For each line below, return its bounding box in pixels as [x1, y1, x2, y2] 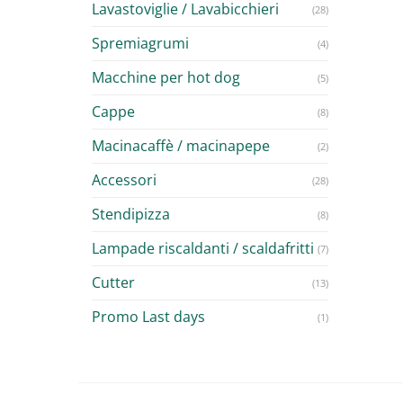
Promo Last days [92, 306, 205, 327]
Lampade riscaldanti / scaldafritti [92, 237, 314, 258]
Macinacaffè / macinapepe [92, 135, 270, 156]
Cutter [92, 272, 135, 292]
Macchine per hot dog [92, 67, 240, 87]
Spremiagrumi [92, 32, 189, 53]
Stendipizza [92, 203, 170, 224]
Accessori [92, 169, 157, 190]
